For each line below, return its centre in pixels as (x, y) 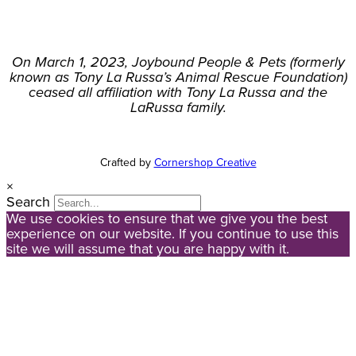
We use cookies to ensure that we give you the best (167, 219)
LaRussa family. (178, 108)
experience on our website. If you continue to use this (172, 234)
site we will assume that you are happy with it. (148, 249)
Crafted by (127, 163)
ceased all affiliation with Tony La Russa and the (178, 93)
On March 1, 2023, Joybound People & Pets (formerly (178, 62)
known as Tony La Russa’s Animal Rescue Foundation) (178, 77)
